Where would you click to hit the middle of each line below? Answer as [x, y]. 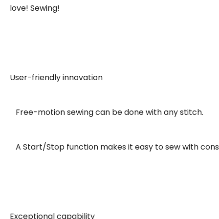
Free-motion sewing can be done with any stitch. [107, 112]
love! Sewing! [35, 8]
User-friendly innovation [56, 77]
